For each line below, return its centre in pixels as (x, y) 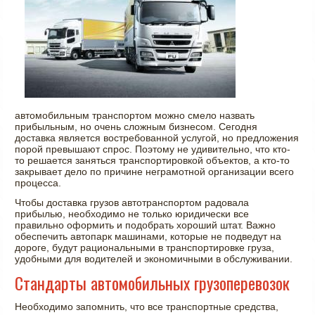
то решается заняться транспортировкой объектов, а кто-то (153, 160)
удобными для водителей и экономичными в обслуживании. (154, 258)
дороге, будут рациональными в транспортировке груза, (145, 247)
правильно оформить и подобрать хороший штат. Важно (146, 225)
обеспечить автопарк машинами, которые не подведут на (148, 236)
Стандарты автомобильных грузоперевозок (153, 282)
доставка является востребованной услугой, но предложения (157, 137)
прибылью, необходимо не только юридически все (132, 213)
